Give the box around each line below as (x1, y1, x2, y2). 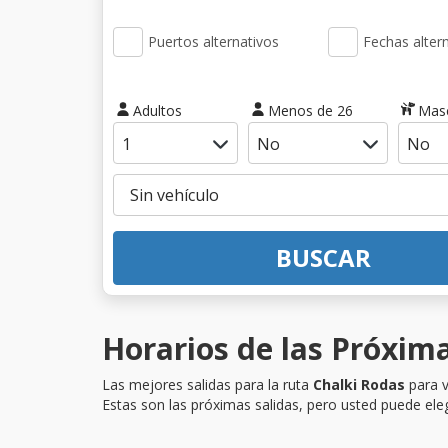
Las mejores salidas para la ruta (102, 374, 313, 394)
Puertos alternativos (148, 32, 279, 51)
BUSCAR (275, 240, 371, 274)
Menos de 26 (267, 100, 353, 120)
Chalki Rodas (313, 374, 405, 394)
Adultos (132, 100, 182, 120)
